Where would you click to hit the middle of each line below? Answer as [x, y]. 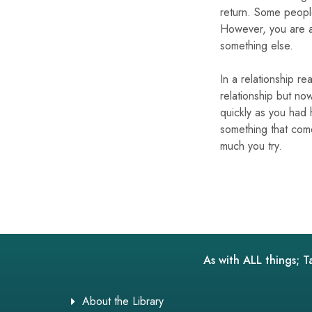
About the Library [123, 301]
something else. [257, 45]
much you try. [251, 146]
